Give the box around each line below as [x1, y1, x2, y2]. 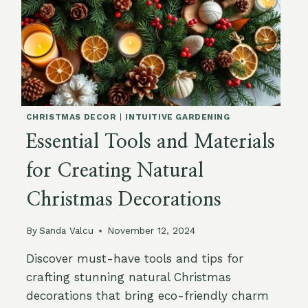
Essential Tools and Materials [25, 132, 275, 152]
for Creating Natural [25, 161, 203, 181]
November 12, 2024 [107, 225, 195, 236]
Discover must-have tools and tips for [25, 252, 243, 266]
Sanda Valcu [38, 225, 93, 236]
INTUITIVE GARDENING [125, 111, 230, 122]
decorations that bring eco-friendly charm [25, 289, 269, 303]
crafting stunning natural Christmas [25, 270, 231, 285]
